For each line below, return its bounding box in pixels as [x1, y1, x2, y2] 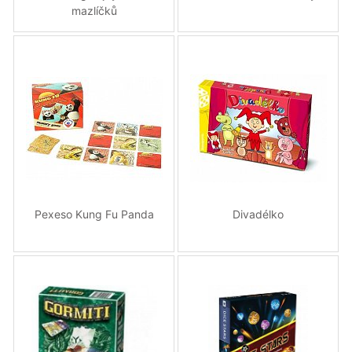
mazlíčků [71, 3, 117, 17]
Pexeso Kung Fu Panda [34, 207, 154, 221]
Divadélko [233, 207, 284, 221]
